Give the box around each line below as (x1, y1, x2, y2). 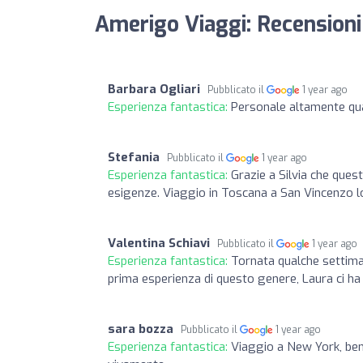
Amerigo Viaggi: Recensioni (95, 10, 361, 39)
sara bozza (108, 320, 173, 337)
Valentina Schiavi (108, 234, 210, 251)
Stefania (108, 148, 160, 165)
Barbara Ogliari (108, 80, 200, 97)
